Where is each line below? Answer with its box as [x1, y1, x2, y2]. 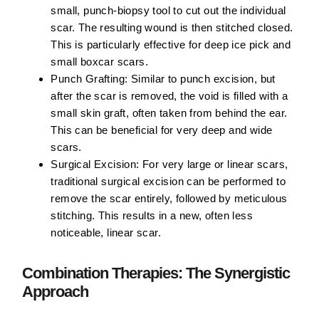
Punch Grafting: [51, 73, 128, 85]
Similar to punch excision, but [127, 73, 276, 85]
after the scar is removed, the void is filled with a [51, 90, 288, 103]
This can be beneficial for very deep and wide [51, 124, 273, 137]
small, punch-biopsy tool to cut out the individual [51, 4, 286, 17]
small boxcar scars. [51, 56, 148, 68]
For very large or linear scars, [139, 158, 288, 171]
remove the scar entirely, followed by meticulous [51, 192, 288, 205]
